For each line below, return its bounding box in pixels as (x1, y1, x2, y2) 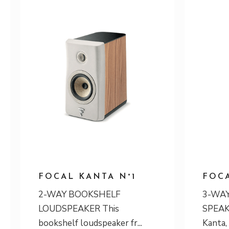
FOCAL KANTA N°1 (38, 173, 136, 181)
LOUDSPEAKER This (38, 203, 119, 215)
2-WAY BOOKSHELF (38, 189, 121, 200)
